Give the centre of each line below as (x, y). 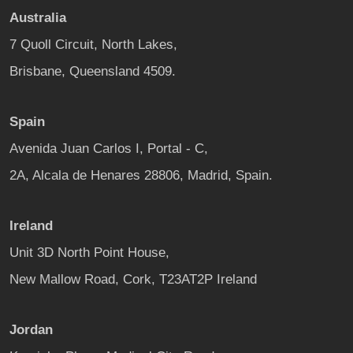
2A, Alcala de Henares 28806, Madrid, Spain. (141, 175)
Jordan (31, 329)
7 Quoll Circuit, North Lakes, (93, 44)
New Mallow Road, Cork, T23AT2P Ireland (133, 279)
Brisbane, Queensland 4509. (93, 71)
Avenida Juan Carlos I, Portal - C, (109, 148)
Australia (38, 17)
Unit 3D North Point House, (89, 252)
